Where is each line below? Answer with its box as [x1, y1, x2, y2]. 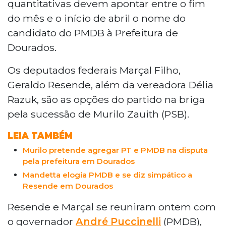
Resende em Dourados [23, 181, 113, 191]
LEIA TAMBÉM [8, 130, 73, 141]
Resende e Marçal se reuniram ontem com [8, 200, 216, 213]
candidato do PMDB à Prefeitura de [8, 26, 178, 39]
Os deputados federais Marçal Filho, [8, 64, 181, 76]
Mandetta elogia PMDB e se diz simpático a [23, 169, 192, 180]
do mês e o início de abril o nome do [8, 12, 186, 24]
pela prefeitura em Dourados [23, 156, 135, 166]
